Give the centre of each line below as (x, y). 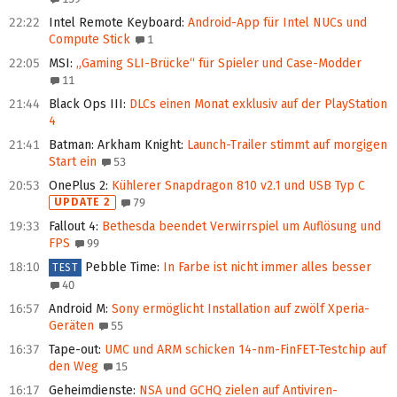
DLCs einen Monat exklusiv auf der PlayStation (257, 105)
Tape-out (74, 350)
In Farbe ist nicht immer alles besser (266, 268)
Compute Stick (90, 40)
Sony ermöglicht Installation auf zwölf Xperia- (239, 309)
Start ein (73, 162)
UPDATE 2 (83, 202)
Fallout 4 (72, 227)
